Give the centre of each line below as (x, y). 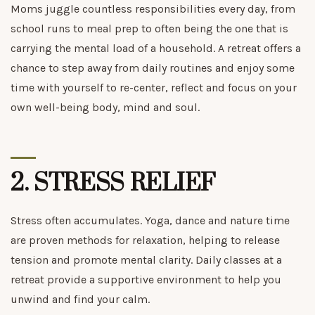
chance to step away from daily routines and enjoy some (153, 67)
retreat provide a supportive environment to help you (146, 279)
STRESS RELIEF (124, 183)
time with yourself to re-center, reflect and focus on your (154, 87)
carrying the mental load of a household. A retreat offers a (156, 48)
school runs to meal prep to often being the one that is (149, 28)
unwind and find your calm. (80, 299)
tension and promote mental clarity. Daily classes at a (146, 259)
